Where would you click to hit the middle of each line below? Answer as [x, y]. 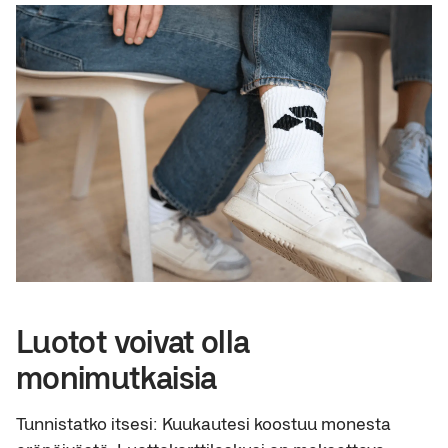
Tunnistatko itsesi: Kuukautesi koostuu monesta [203, 423]
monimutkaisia [116, 376]
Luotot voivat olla [133, 340]
